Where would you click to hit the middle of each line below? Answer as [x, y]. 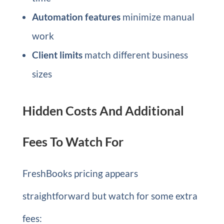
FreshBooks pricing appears [80, 173]
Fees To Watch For [73, 141]
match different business [135, 55]
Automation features [76, 17]
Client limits [57, 55]
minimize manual [157, 17]
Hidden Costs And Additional [103, 110]
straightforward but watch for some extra [110, 196]
